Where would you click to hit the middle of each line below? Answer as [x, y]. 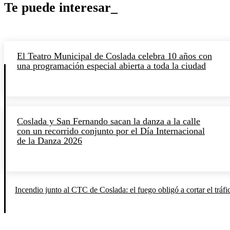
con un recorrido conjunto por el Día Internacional [111, 131]
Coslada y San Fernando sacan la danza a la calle [109, 121]
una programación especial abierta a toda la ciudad [111, 65]
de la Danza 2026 [50, 140]
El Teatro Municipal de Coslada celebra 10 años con [114, 56]
